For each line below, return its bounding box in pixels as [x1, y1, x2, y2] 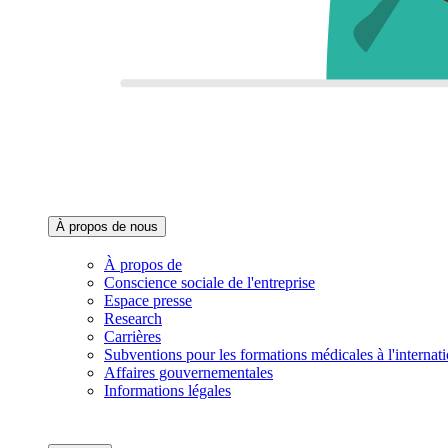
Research [104, 309, 162, 327]
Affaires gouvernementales [104, 363, 273, 381]
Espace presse [104, 291, 192, 309]
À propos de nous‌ [56, 218, 158, 234]
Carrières [104, 327, 161, 345]
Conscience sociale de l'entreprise [104, 273, 315, 291]
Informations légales [104, 381, 231, 399]
